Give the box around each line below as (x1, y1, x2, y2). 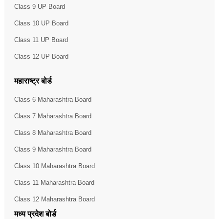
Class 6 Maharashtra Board (14, 95, 91, 103)
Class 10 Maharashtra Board (14, 162, 95, 170)
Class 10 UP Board (14, 19, 68, 27)
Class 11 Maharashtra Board (14, 178, 94, 186)
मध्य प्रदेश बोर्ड (14, 209, 56, 218)
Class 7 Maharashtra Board (14, 112, 91, 120)
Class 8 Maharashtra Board (14, 129, 91, 136)
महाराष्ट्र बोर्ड (14, 76, 52, 85)
